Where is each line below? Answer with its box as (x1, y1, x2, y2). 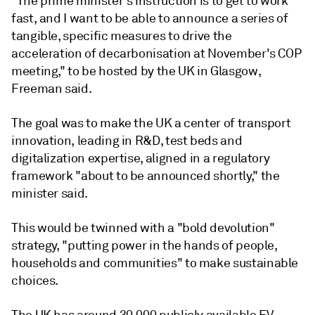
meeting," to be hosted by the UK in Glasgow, (11, 63, 261, 79)
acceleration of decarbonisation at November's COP (11, 46, 302, 61)
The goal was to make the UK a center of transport (11, 115, 291, 131)
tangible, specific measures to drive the (11, 28, 232, 44)
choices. (11, 273, 59, 288)
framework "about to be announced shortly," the (11, 168, 280, 184)
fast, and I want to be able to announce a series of (11, 11, 288, 26)
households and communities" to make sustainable (11, 255, 299, 271)
